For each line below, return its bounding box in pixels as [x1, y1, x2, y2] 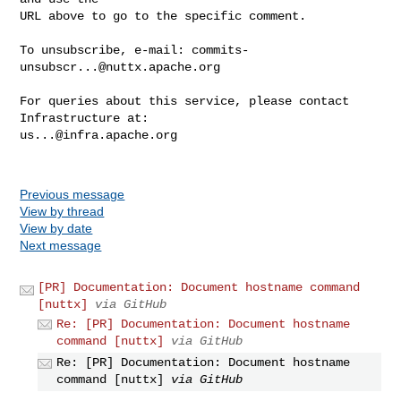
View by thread [20, 203, 105, 218]
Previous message [20, 186, 125, 201]
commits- [192, 42, 250, 57]
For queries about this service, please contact [20, 93, 350, 108]
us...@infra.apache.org [20, 127, 178, 142]
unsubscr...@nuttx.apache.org [20, 59, 221, 74]
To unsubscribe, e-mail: [20, 42, 192, 57]
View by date [20, 220, 93, 235]
